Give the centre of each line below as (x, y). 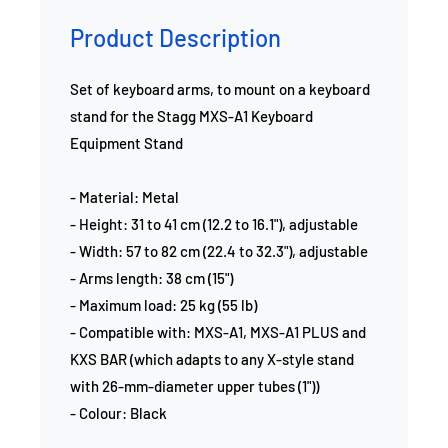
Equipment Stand (126, 143)
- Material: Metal (124, 197)
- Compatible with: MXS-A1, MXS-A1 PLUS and (218, 332)
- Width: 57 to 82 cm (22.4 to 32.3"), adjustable (219, 251)
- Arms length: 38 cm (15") (151, 278)
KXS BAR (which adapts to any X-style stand (212, 359)
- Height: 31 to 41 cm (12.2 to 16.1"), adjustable (214, 224)
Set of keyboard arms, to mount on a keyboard (220, 89)
